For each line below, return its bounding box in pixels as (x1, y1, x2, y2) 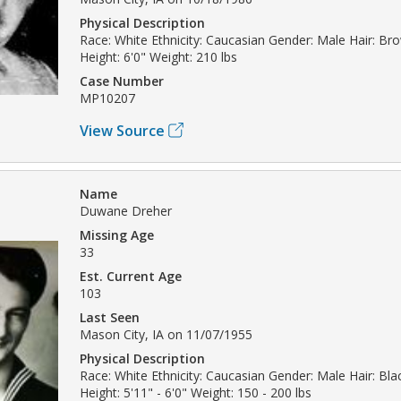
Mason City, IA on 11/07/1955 (80, 325, 252, 343)
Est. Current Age (80, 267, 182, 285)
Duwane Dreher (80, 201, 172, 219)
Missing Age (80, 226, 154, 243)
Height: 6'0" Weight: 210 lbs (80, 47, 237, 65)
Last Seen (80, 308, 140, 326)
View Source (80, 120, 165, 141)
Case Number (80, 72, 164, 90)
